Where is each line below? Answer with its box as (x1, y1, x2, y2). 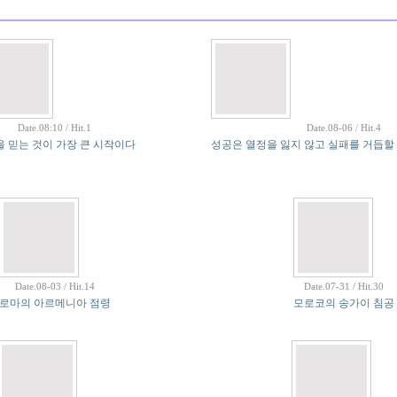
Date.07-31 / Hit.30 (303, 281, 384, 292)
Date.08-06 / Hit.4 (306, 122, 381, 133)
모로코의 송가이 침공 (292, 297, 394, 309)
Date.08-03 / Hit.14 (14, 281, 95, 292)
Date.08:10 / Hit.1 (18, 122, 91, 133)
